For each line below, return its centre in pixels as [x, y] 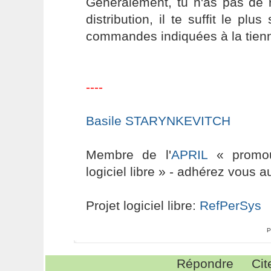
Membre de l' [129, 155]
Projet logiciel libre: [142, 205]
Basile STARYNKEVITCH [158, 121]
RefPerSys [230, 205]
